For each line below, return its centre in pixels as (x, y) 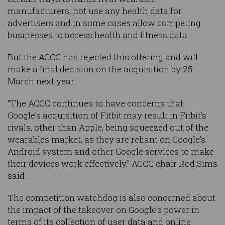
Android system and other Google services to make (111, 152)
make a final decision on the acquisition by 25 (100, 69)
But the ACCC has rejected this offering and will (103, 57)
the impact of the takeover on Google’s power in (103, 210)
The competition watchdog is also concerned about (111, 198)
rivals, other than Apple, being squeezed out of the (108, 128)
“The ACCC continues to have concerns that (95, 103)
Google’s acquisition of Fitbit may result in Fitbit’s (107, 116)
